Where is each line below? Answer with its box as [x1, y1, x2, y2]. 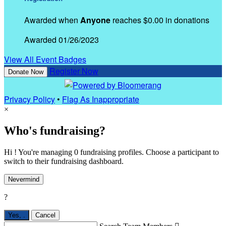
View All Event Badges [4, 53, 86, 65]
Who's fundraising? [4, 124, 105, 137]
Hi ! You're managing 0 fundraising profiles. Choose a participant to [4, 147, 219, 156]
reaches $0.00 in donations [110, 14, 209, 26]
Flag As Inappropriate [62, 93, 139, 105]
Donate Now [8, 68, 43, 76]
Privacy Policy [4, 93, 55, 105]
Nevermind [8, 175, 39, 183]
